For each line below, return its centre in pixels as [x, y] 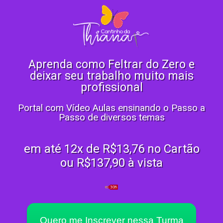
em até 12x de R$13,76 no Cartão [111, 149]
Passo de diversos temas [111, 117]
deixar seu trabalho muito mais [111, 76]
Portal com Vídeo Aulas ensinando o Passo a [111, 108]
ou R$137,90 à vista [111, 163]
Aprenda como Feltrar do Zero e [111, 65]
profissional [111, 88]
